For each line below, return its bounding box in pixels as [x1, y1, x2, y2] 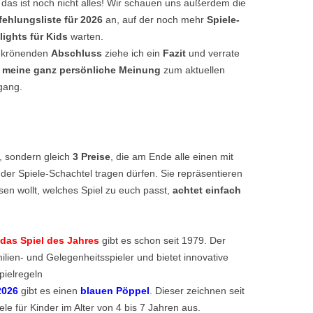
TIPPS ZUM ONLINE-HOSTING [59, 82, 168, 91]
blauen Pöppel [80, 284, 150, 296]
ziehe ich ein [102, 47, 163, 59]
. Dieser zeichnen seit [150, 284, 245, 296]
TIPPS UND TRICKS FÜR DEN [59, 20, 166, 29]
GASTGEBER [59, 37, 106, 45]
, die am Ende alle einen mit [110, 150, 233, 162]
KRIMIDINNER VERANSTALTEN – [59, 3, 176, 12]
